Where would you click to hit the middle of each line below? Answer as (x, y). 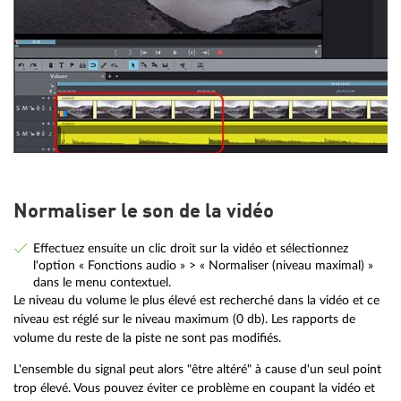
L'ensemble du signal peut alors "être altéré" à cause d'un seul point (197, 369)
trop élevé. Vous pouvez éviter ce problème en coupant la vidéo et (194, 388)
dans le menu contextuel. (102, 283)
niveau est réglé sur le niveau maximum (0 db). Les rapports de (184, 320)
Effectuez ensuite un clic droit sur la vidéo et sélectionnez (190, 249)
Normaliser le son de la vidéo (144, 213)
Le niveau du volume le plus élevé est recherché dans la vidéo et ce (196, 301)
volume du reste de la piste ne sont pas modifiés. (147, 338)
